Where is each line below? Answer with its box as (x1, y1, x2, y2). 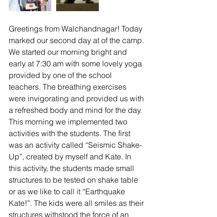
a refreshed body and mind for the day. (9, 105, 142, 115)
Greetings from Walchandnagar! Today (9, 24, 144, 33)
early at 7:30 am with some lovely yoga (9, 59, 144, 68)
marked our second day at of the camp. (9, 35, 146, 45)
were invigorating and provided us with (9, 93, 146, 103)
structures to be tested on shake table (9, 175, 140, 185)
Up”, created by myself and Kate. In (9, 152, 133, 161)
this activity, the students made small (9, 163, 136, 173)
